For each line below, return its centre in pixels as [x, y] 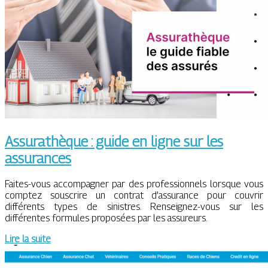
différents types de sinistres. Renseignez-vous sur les [134, 206]
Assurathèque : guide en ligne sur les [114, 141]
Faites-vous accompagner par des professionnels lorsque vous [134, 184]
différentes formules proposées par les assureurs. [106, 218]
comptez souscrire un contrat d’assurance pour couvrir [134, 195]
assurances [38, 158]
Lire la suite [28, 239]
